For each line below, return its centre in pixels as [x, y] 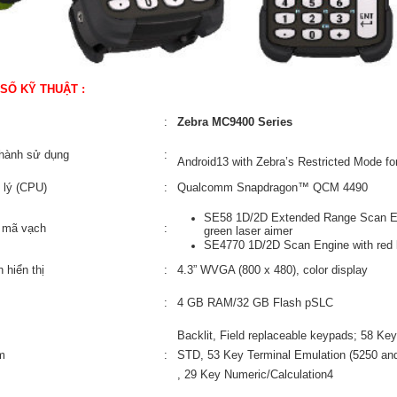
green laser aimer [248, 230]
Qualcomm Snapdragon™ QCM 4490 [272, 187]
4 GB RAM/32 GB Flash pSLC [255, 303]
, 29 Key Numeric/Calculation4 [255, 374]
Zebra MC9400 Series [234, 122]
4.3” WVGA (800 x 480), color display [272, 270]
